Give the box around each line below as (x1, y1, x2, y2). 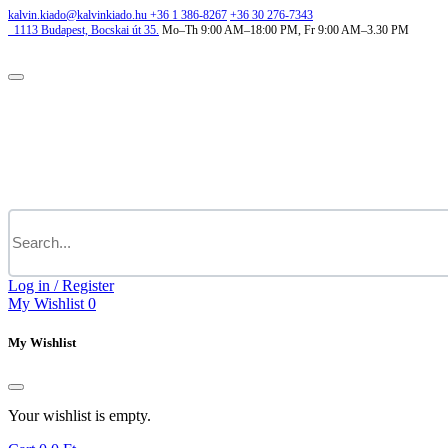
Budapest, (41, 23, 91, 37)
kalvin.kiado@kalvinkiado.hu (8, 8, 147, 22)
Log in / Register (8, 277, 114, 294)
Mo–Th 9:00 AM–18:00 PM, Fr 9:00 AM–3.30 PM (162, 23, 409, 37)
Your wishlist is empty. (8, 407, 151, 425)
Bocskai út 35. (91, 23, 159, 37)
